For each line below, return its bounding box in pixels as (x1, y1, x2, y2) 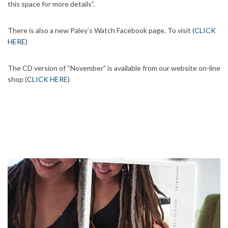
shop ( (8, 75, 27, 83)
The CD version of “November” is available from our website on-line (8, 64, 220, 72)
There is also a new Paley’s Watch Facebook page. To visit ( (8, 26, 194, 35)
